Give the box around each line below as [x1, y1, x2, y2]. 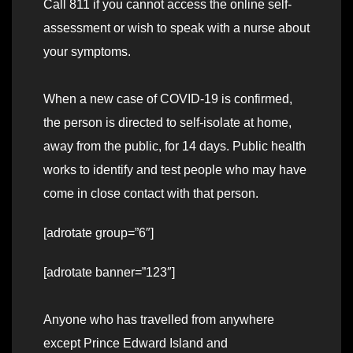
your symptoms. [43, 45, 131, 59]
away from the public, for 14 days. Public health [43, 139, 306, 154]
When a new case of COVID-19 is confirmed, [43, 92, 292, 106]
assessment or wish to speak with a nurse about [43, 21, 310, 35]
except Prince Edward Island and [43, 336, 228, 351]
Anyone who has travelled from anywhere [43, 313, 274, 327]
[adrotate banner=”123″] [43, 266, 175, 280]
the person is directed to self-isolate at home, [43, 116, 292, 130]
